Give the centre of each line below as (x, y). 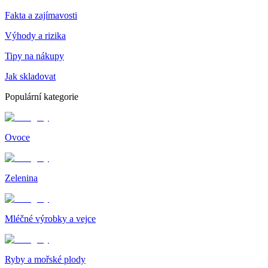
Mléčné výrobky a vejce (50, 218)
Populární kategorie (42, 96)
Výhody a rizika (35, 35)
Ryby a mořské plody (45, 259)
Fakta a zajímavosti (41, 15)
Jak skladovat (30, 76)
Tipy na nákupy (34, 56)
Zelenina (21, 178)
